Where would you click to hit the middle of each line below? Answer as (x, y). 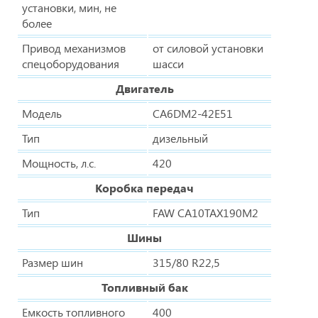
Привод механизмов (74, 48)
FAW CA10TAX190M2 (205, 212)
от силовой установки (208, 48)
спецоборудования (71, 63)
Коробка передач (144, 187)
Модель (42, 113)
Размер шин (53, 262)
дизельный (180, 138)
